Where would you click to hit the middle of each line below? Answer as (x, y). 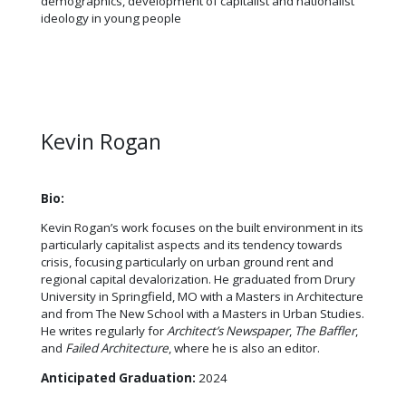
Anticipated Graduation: (118, 377)
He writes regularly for (104, 331)
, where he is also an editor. (244, 348)
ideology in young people (111, 19)
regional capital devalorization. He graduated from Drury (198, 280)
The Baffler (325, 331)
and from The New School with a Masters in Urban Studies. (203, 314)
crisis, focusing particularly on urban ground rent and (187, 262)
